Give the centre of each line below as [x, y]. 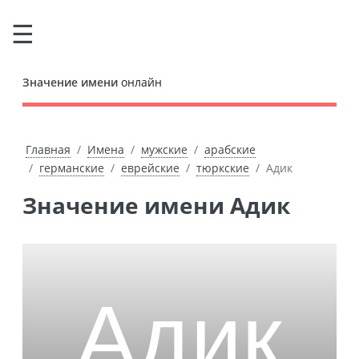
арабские [230, 149]
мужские [164, 149]
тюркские [223, 168]
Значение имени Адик [163, 205]
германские [72, 168]
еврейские [150, 168]
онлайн [140, 82]
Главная [48, 149]
